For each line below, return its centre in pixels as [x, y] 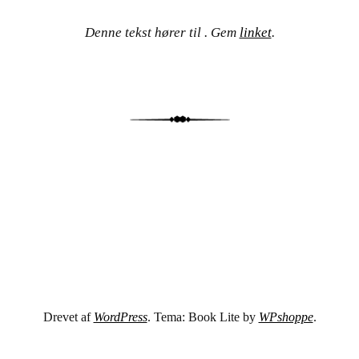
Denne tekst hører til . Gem [162, 32]
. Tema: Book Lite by [203, 317]
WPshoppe [286, 317]
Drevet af [68, 317]
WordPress [120, 317]
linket [255, 32]
